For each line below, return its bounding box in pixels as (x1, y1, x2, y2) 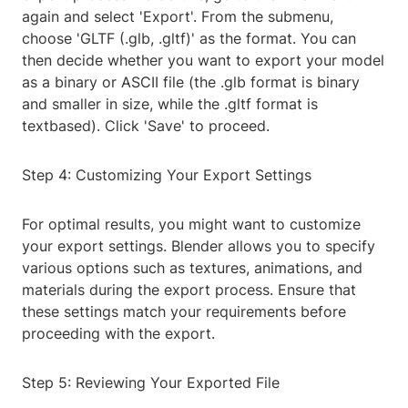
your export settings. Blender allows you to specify (22, 237, 375, 256)
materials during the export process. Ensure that (22, 280, 356, 300)
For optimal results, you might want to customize (22, 215, 361, 234)
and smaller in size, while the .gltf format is (22, 95, 318, 114)
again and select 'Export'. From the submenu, (22, 7, 333, 26)
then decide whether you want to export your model (22, 51, 384, 70)
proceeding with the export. (22, 324, 215, 343)
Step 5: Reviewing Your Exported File (22, 373, 280, 393)
